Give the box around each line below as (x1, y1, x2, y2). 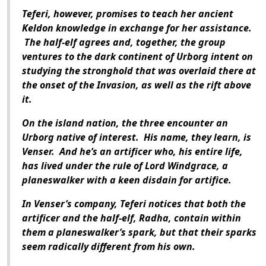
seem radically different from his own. (22, 240, 195, 254)
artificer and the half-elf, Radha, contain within (22, 211, 241, 225)
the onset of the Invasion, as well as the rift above (22, 78, 251, 92)
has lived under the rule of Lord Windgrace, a (22, 159, 228, 173)
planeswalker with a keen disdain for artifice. (22, 173, 232, 187)
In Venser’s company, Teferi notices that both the (22, 197, 246, 211)
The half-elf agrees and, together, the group (22, 36, 226, 49)
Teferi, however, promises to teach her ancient (22, 7, 233, 21)
